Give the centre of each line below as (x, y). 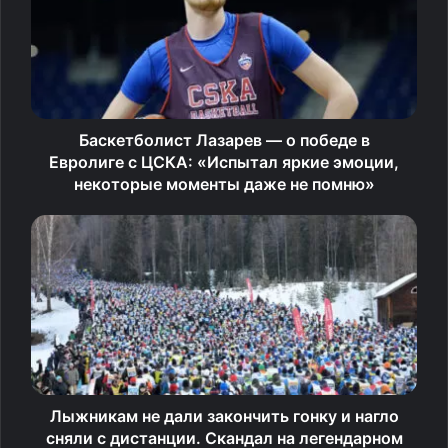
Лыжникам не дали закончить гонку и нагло (224, 415)
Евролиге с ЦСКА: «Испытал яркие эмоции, (224, 161)
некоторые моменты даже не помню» (224, 183)
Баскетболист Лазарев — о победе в (224, 139)
